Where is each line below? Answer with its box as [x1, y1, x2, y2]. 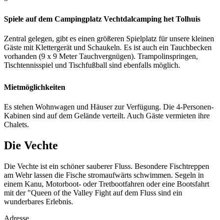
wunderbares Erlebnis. [4, 197, 73, 206]
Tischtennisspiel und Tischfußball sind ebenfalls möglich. [4, 60, 180, 69]
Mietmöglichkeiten [4, 82, 65, 91]
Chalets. [4, 120, 29, 129]
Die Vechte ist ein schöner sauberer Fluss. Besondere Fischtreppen [4, 162, 209, 170]
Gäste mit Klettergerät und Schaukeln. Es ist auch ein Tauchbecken [4, 43, 212, 52]
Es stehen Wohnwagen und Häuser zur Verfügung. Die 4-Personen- [4, 102, 214, 111]
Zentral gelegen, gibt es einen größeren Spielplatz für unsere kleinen [4, 34, 214, 43]
